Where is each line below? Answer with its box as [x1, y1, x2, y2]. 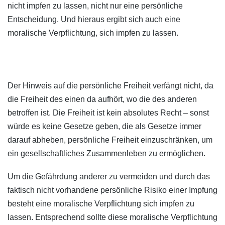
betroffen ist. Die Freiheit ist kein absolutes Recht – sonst [8, 108, 209, 118]
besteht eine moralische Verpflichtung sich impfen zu [8, 199, 194, 208]
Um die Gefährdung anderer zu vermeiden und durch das [8, 172, 210, 181]
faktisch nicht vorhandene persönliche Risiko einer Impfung [8, 186, 217, 195]
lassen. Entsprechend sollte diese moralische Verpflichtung [8, 213, 217, 222]
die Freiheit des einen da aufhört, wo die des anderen [8, 95, 197, 104]
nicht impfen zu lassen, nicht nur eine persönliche [8, 2, 183, 11]
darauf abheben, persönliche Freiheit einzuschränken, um [8, 136, 212, 145]
